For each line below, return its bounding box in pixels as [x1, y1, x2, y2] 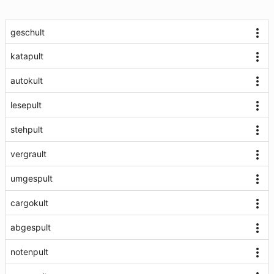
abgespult [10, 222, 51, 232]
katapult [10, 51, 43, 61]
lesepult [10, 100, 42, 110]
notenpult [10, 246, 48, 257]
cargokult [10, 198, 48, 208]
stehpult [10, 124, 43, 135]
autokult [10, 75, 43, 86]
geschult [10, 27, 45, 37]
